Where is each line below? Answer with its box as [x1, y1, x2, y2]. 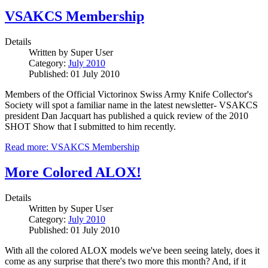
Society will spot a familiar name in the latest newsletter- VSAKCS [5, 100, 258, 111]
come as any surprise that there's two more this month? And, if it [5, 256, 246, 267]
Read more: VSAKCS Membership [5, 142, 139, 153]
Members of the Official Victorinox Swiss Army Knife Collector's [5, 89, 252, 100]
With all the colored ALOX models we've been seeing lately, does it [5, 245, 260, 256]
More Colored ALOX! [5, 165, 141, 181]
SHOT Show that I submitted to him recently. [5, 121, 176, 132]
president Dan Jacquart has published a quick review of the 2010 [5, 111, 248, 121]
